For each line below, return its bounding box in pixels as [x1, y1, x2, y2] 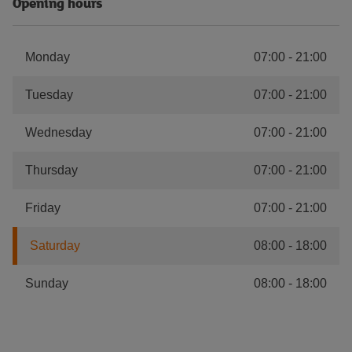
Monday [25, 50, 70, 64]
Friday [25, 201, 60, 214]
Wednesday [25, 126, 92, 139]
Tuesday [25, 88, 73, 101]
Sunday [25, 277, 68, 290]
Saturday [30, 239, 80, 252]
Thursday [25, 163, 78, 177]
